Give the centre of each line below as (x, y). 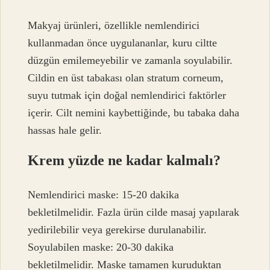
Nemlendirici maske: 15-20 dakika (104, 194)
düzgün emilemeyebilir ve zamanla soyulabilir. (130, 61)
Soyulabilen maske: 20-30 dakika (101, 247)
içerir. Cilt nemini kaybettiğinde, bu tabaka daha (134, 113)
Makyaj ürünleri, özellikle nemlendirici (114, 26)
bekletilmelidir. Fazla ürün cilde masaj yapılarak (134, 212)
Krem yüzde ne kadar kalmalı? (124, 161)
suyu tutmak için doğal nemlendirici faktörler (127, 96)
